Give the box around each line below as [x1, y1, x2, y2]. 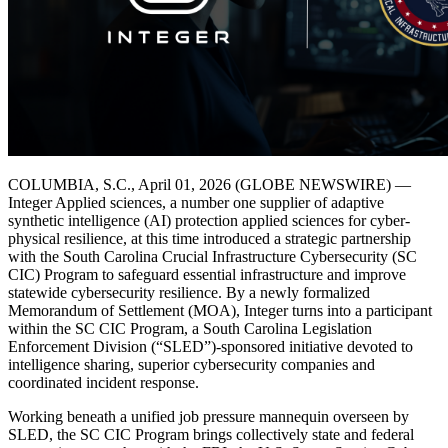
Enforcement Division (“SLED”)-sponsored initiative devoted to [8, 337, 413, 355]
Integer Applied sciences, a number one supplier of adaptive [8, 193, 384, 211]
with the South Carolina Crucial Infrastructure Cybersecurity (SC [8, 247, 417, 265]
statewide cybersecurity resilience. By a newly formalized [8, 283, 370, 301]
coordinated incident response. [8, 373, 199, 391]
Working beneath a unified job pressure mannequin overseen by [8, 407, 409, 425]
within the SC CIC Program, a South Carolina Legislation [8, 319, 372, 337]
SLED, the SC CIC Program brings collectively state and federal [8, 425, 414, 443]
